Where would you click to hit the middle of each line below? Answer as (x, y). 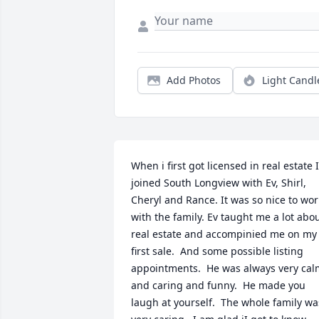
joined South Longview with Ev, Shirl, (219, 183)
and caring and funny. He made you (218, 285)
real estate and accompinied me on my (224, 234)
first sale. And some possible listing (217, 251)
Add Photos (194, 80)
